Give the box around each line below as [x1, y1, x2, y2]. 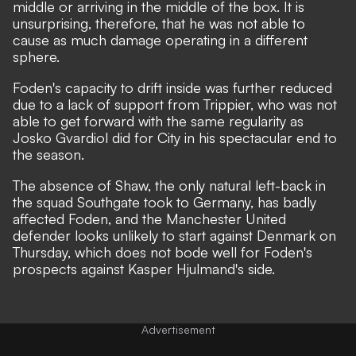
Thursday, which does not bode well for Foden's [13, 242, 312, 261]
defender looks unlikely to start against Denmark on [13, 226, 336, 244]
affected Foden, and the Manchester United [13, 209, 286, 227]
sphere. [13, 47, 60, 65]
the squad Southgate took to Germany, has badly [13, 192, 316, 211]
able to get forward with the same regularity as [13, 111, 304, 130]
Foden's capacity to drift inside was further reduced [13, 78, 332, 96]
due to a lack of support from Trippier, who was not [13, 95, 337, 113]
